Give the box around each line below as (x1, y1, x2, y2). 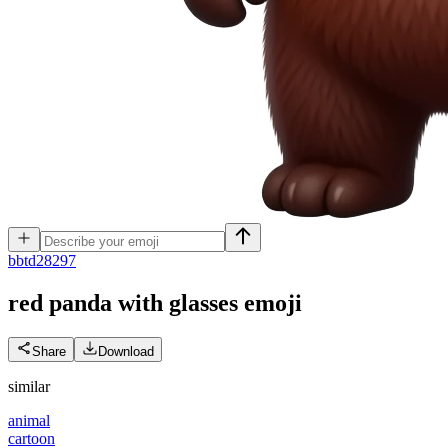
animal (8, 411, 50, 429)
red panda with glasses (8, 289, 238, 316)
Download (98, 343, 154, 359)
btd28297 (16, 252, 76, 269)
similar (8, 377, 50, 395)
